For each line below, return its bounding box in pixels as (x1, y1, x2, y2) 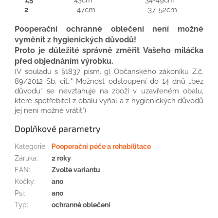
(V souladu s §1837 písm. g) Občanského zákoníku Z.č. (15, 67, 203, 75)
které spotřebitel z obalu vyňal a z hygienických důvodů (15, 96, 203, 105)
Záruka (15, 154, 36, 162)
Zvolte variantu (52, 165, 100, 174)
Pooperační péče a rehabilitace (52, 142, 151, 150)
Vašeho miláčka (143, 45, 204, 55)
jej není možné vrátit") (15, 106, 86, 114)
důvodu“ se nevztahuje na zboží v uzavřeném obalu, (15, 86, 203, 95)
